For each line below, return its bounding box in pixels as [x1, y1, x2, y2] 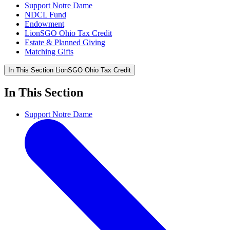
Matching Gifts [25, 47, 73, 56]
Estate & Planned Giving [25, 38, 105, 47]
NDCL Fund [25, 10, 66, 20]
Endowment [25, 20, 64, 29]
